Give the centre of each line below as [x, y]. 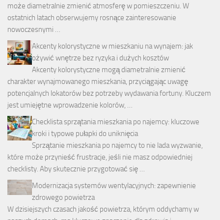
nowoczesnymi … [34, 30]
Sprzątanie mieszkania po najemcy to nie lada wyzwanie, [117, 146]
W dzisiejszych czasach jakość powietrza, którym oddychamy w [103, 209]
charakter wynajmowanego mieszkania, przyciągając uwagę [98, 82]
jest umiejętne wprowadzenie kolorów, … [70, 105]
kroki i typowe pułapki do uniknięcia [85, 134]
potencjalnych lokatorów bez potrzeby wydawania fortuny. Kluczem [109, 94]
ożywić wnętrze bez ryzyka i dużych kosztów [100, 58]
